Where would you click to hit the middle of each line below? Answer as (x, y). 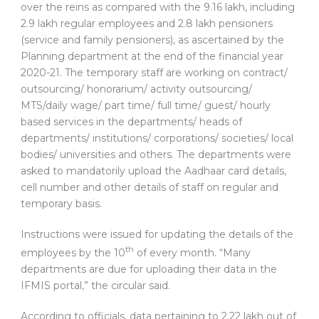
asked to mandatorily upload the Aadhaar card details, (153, 171)
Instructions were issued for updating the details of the (157, 235)
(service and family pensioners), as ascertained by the (152, 40)
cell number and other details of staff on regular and (150, 188)
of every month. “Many (192, 253)
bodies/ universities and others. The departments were (156, 155)
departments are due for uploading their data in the (149, 270)
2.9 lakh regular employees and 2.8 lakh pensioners (147, 24)
